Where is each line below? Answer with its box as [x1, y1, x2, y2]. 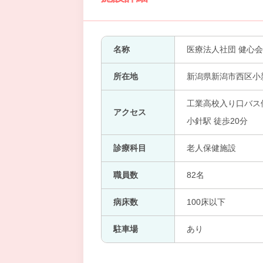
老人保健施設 [187, 143, 236, 153]
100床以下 [187, 197, 225, 207]
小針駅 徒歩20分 [187, 116, 248, 126]
